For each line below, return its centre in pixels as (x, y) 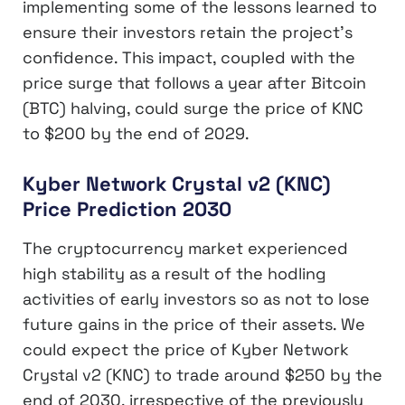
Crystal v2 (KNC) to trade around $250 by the (202, 374)
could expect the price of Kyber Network (186, 349)
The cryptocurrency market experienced (185, 248)
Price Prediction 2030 (127, 209)
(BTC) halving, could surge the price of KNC (193, 108)
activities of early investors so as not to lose (196, 298)
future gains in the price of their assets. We (194, 324)
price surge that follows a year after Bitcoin (194, 83)
